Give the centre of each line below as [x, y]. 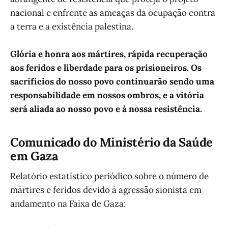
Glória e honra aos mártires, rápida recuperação [109, 54]
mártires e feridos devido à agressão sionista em [106, 190]
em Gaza [34, 156]
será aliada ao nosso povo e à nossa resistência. [106, 109]
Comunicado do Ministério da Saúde [112, 142]
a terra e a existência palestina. [72, 26]
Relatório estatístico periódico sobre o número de [109, 176]
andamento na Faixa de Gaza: [68, 204]
